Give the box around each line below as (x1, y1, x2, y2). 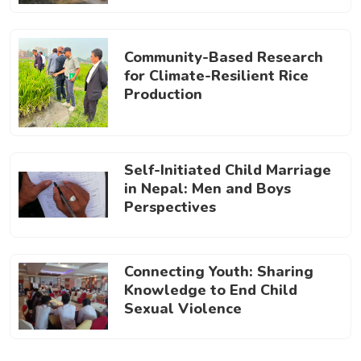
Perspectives (124, 197, 216, 217)
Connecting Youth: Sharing (124, 261, 313, 281)
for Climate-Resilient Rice (124, 66, 309, 86)
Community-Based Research (124, 48, 323, 68)
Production (124, 85, 202, 105)
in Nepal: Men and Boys (124, 178, 291, 198)
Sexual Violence (124, 298, 242, 318)
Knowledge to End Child (124, 280, 297, 300)
